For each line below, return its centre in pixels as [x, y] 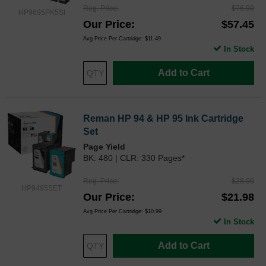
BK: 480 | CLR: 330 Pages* [134, 158]
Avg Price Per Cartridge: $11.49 [122, 38]
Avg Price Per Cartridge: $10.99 [122, 211]
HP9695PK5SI [42, 13]
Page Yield [104, 146]
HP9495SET [42, 188]
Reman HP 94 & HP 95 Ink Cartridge [163, 118]
